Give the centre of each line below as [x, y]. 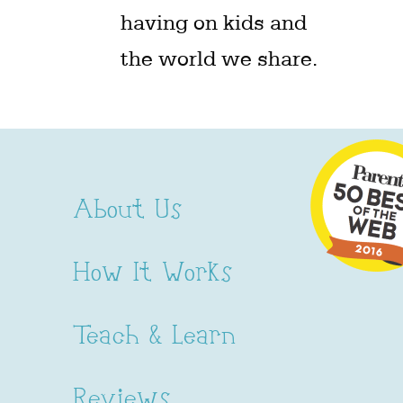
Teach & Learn [154, 337]
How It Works [152, 274]
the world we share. [219, 58]
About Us [127, 211]
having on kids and [214, 22]
